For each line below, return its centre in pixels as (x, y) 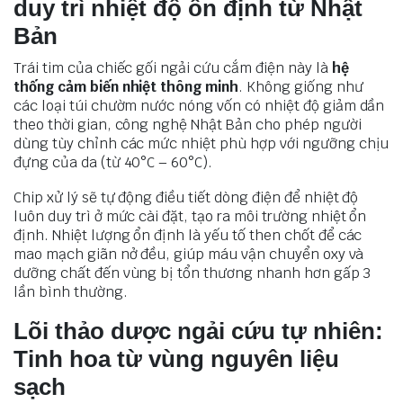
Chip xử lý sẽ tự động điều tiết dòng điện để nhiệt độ (186, 198)
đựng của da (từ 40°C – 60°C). (115, 163)
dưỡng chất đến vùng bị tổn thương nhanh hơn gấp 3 (192, 273)
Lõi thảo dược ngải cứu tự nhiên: (198, 331)
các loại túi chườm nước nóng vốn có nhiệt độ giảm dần (199, 106)
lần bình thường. (71, 292)
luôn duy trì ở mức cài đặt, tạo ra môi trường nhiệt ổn (190, 217)
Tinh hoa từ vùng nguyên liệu (176, 359)
